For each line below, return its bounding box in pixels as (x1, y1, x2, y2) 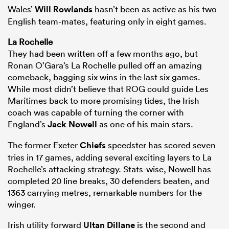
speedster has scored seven (106, 140, 216, 151)
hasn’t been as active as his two (93, 4, 217, 15)
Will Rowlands (35, 4, 93, 15)
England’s (8, 119, 48, 130)
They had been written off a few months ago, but (8, 48, 198, 59)
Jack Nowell (48, 119, 97, 130)
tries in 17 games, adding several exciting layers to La (8, 152, 212, 163)
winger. (8, 199, 36, 210)
